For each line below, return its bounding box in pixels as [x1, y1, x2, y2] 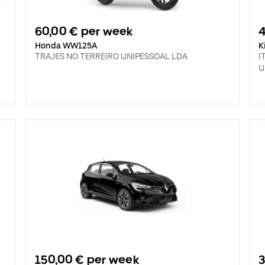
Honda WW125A [34, 41, 97, 50]
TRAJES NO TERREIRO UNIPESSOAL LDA [34, 51, 188, 61]
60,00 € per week [34, 24, 133, 38]
